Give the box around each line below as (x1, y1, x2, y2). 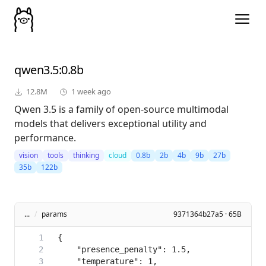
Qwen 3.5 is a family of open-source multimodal (14, 103, 229, 116)
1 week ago (71, 86, 111, 97)
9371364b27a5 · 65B (173, 209, 242, 220)
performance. (14, 131, 76, 145)
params (42, 209, 67, 220)
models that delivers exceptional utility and (14, 117, 207, 131)
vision (19, 150, 38, 161)
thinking (73, 150, 99, 161)
